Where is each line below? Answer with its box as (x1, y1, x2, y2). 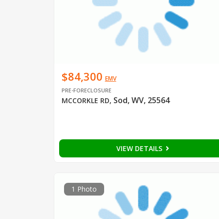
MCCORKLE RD (61, 95, 109, 105)
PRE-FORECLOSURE (61, 86, 111, 94)
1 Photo (71, 184, 97, 194)
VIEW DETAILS (116, 143, 164, 153)
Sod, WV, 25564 (113, 94, 170, 106)
